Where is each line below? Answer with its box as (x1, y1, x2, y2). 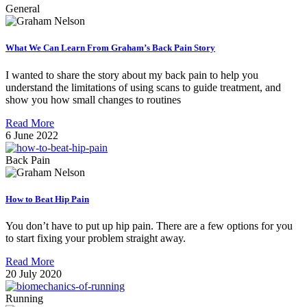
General (5, 3, 40, 15)
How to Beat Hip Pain (5, 193, 89, 204)
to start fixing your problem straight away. (5, 232, 186, 244)
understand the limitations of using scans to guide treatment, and (5, 81, 281, 93)
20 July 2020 (5, 267, 62, 280)
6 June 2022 (5, 129, 58, 141)
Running (5, 292, 43, 304)
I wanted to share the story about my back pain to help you (5, 69, 258, 81)
